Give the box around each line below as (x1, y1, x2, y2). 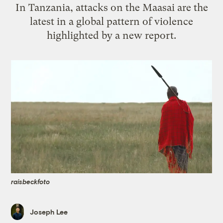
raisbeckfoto (11, 177, 50, 186)
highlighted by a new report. (47, 29, 176, 41)
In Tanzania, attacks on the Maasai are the (15, 1, 208, 13)
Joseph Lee (30, 208, 68, 217)
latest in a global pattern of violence (30, 15, 193, 27)
